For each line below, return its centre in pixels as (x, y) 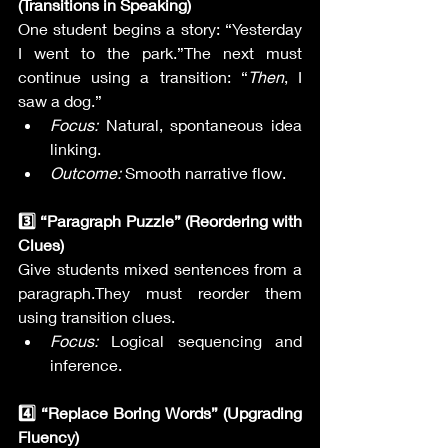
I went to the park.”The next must (160, 52)
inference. (86, 364)
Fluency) (48, 436)
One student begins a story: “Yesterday (160, 28)
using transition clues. (96, 316)
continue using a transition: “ (133, 76)
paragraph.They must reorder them (160, 292)
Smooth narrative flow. (203, 172)
